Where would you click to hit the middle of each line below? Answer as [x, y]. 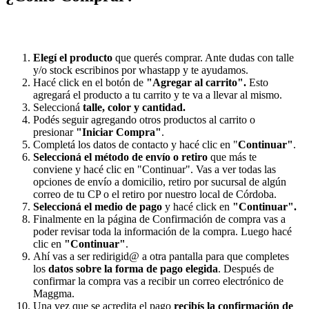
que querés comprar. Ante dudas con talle [205, 57]
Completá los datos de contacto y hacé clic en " [136, 144]
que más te [232, 157]
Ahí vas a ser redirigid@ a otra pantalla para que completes [161, 256]
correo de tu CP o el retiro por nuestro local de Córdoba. [155, 194]
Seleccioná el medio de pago [98, 206]
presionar [54, 132]
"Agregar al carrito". [196, 82]
